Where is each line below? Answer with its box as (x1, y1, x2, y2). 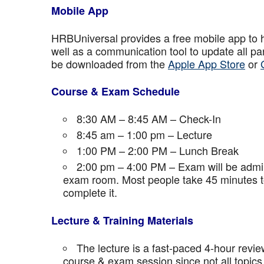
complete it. (63, 184, 117, 200)
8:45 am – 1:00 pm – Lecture (77, 127, 212, 142)
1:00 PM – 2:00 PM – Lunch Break (77, 143, 239, 158)
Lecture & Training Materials (51, 213, 193, 228)
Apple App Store (168, 56, 245, 71)
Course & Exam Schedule (51, 84, 180, 99)
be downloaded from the (51, 56, 168, 71)
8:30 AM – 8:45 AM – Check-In (77, 111, 221, 126)
